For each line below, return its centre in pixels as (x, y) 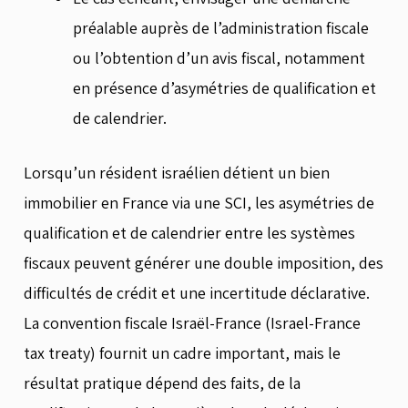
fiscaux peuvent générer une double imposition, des (204, 263)
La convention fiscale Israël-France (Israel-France (192, 323)
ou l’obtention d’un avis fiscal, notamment (219, 58)
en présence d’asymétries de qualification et (224, 88)
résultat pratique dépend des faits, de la (162, 383)
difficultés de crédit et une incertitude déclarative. (197, 293)
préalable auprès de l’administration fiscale (221, 28)
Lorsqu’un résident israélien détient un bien (177, 173)
